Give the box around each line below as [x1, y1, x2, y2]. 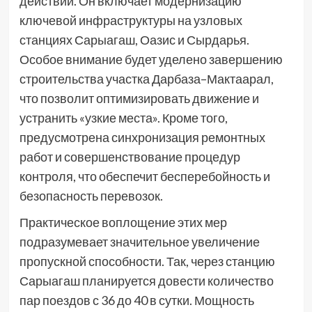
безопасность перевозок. [19, 187, 163, 203]
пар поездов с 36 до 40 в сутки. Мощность [19, 292, 254, 308]
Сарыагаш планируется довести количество [19, 272, 274, 288]
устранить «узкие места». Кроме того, [19, 109, 228, 125]
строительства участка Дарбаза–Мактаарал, [19, 70, 274, 86]
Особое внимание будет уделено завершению [19, 51, 283, 67]
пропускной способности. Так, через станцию [19, 253, 275, 269]
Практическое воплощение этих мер [19, 214, 227, 230]
